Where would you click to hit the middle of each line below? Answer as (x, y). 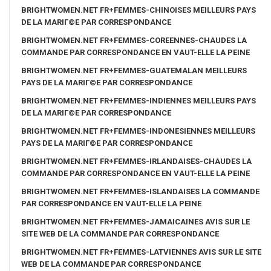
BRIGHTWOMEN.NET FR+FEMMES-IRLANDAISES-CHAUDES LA (136, 161)
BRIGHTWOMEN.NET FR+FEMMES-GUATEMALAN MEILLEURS (134, 70)
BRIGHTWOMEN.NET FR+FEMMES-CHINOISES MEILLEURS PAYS (139, 10)
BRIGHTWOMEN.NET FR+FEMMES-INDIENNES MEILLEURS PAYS (139, 100)
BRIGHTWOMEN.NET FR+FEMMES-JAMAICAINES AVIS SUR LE (135, 221)
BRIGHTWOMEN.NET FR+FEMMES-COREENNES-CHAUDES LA (134, 40)
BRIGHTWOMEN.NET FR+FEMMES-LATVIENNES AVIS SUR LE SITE (141, 252)
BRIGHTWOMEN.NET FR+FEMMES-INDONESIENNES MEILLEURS (138, 131)
